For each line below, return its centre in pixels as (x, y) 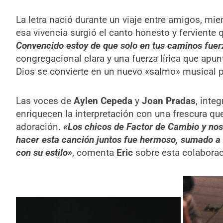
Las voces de (45, 101)
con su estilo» (44, 153)
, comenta (94, 153)
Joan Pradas (168, 101)
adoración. (39, 127)
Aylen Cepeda (103, 101)
